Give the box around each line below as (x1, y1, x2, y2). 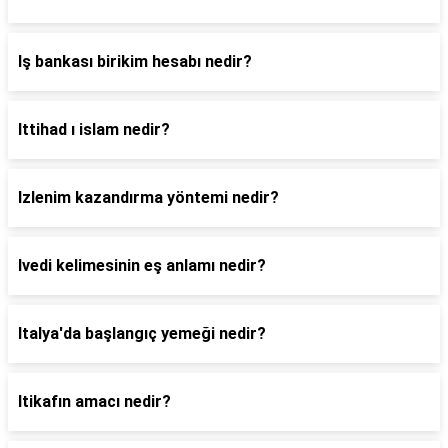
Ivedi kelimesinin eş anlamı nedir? (18, 256, 266, 275)
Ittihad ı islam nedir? (18, 120, 170, 139)
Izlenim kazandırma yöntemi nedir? (18, 188, 279, 207)
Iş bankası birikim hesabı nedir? (18, 52, 252, 71)
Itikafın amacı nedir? (18, 392, 171, 411)
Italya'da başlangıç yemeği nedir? (18, 324, 266, 343)
